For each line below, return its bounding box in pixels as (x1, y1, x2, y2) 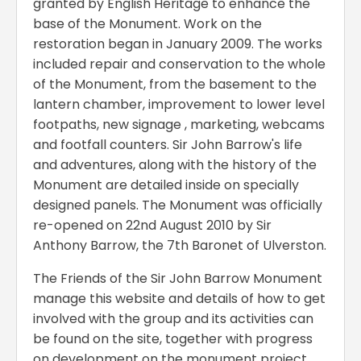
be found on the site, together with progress (33, 329, 313, 348)
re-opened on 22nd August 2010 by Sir (33, 215, 272, 234)
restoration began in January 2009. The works (33, 34, 322, 53)
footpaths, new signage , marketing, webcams (33, 114, 325, 134)
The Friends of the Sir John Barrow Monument (33, 268, 322, 288)
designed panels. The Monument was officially (33, 195, 322, 214)
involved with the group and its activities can (33, 309, 313, 328)
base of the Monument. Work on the (33, 14, 262, 33)
